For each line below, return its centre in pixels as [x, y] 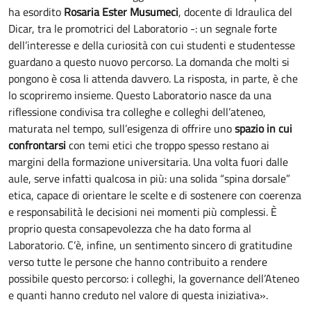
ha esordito [36, 12]
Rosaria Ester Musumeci [121, 12]
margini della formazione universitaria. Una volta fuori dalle [148, 162]
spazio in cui [263, 129]
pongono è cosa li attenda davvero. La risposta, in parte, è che [153, 79]
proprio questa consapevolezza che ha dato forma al [130, 229]
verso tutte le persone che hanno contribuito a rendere [138, 262]
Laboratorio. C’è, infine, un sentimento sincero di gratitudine [150, 245]
